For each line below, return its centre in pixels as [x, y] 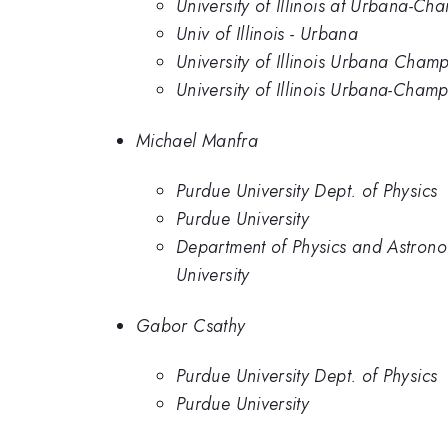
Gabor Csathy [191, 325]
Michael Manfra [197, 140]
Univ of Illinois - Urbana [267, 34]
